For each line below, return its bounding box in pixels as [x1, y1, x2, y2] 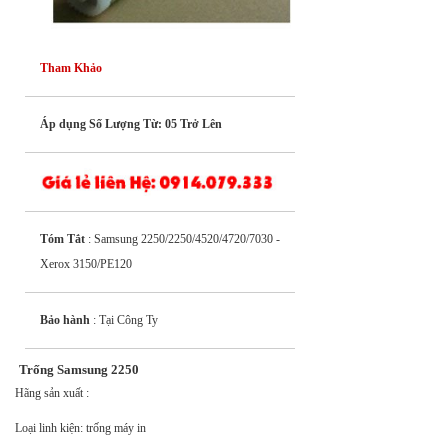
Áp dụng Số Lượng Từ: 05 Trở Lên [40, 116, 222, 131]
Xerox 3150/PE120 [40, 256, 132, 271]
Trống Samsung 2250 [19, 361, 139, 377]
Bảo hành [40, 312, 90, 327]
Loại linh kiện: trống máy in [15, 420, 146, 435]
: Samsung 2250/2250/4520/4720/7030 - [85, 231, 280, 246]
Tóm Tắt [40, 231, 85, 246]
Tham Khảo [40, 60, 102, 75]
